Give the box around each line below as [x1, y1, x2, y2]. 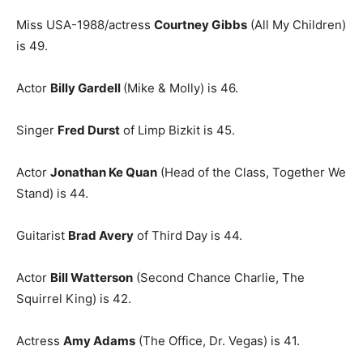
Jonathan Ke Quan [50, 164, 157, 180]
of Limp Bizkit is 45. [120, 122, 235, 138]
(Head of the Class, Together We [157, 164, 346, 180]
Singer [16, 122, 58, 138]
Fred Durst [58, 122, 120, 138]
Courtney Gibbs [154, 17, 247, 32]
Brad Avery [68, 228, 134, 243]
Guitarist [16, 228, 68, 243]
